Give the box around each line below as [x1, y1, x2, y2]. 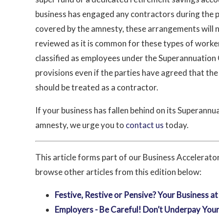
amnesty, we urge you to [35, 120, 126, 131]
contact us [126, 120, 164, 131]
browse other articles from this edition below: [35, 167, 201, 177]
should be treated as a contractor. [35, 82, 158, 93]
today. [164, 120, 189, 131]
